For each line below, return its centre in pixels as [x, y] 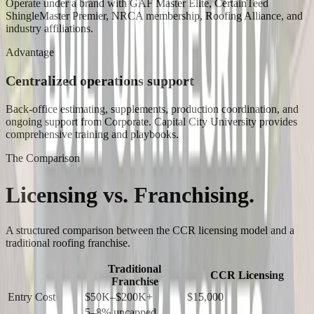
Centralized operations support [100, 81]
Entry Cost [32, 297]
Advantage [30, 53]
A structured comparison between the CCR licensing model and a [150, 231]
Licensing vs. [67, 194]
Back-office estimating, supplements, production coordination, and [152, 109]
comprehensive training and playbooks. [92, 135]
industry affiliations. [49, 29]
